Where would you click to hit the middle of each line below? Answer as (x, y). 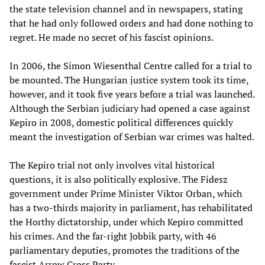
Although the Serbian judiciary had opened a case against (130, 108)
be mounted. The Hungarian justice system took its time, (129, 80)
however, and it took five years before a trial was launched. (132, 94)
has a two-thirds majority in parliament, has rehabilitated (131, 207)
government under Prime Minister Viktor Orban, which (126, 193)
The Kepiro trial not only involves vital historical (112, 165)
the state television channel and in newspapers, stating (126, 9)
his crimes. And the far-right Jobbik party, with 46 (113, 236)
